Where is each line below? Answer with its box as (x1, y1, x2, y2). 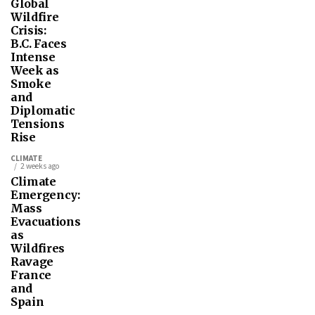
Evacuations (11, 214, 81, 229)
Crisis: (11, 23, 46, 38)
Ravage (11, 255, 54, 269)
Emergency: (11, 188, 80, 202)
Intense (11, 50, 56, 65)
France (11, 268, 52, 283)
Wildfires (11, 241, 65, 256)
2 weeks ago (20, 161, 59, 172)
